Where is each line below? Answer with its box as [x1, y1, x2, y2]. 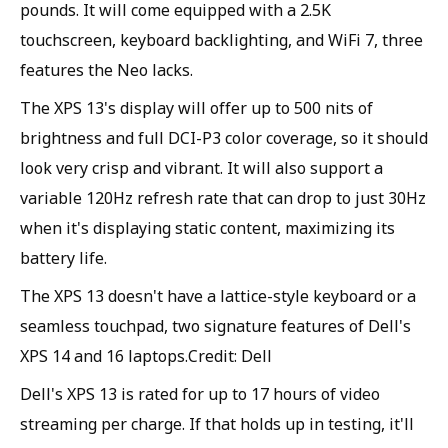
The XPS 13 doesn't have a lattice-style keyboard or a [20, 285, 416, 307]
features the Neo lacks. [20, 59, 193, 81]
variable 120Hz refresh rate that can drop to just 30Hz [20, 187, 426, 209]
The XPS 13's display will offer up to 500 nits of [20, 97, 373, 119]
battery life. [20, 247, 107, 269]
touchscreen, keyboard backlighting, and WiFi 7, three [20, 29, 423, 51]
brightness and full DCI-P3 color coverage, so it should [20, 127, 428, 149]
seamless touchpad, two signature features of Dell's [20, 315, 411, 337]
